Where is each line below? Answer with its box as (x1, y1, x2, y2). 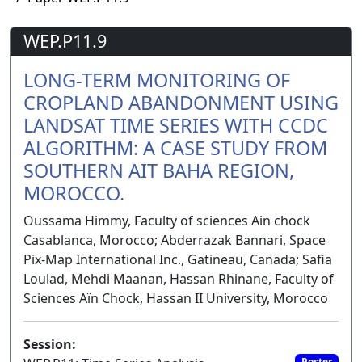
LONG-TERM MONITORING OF (23, 67, 290, 94)
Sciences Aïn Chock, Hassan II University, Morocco (23, 289, 328, 308)
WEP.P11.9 (23, 29, 107, 53)
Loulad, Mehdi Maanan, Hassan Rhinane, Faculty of (23, 270, 334, 288)
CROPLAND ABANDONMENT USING (23, 90, 339, 116)
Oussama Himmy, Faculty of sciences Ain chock (23, 212, 310, 230)
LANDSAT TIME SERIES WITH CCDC (23, 112, 328, 139)
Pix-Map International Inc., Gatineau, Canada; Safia (23, 250, 332, 269)
